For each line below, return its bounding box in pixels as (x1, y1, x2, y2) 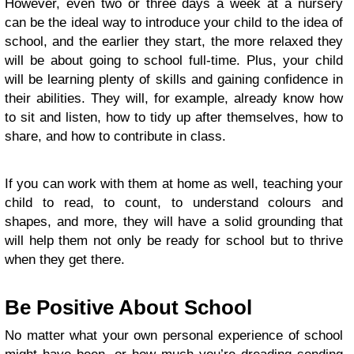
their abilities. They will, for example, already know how (5, 90, 343, 106)
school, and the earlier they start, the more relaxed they (5, 33, 343, 49)
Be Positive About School (5, 296, 258, 318)
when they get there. (5, 251, 133, 267)
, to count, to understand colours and (89, 194, 343, 210)
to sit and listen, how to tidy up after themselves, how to (5, 109, 343, 125)
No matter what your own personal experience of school (5, 327, 343, 343)
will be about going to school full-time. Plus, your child (5, 52, 343, 68)
